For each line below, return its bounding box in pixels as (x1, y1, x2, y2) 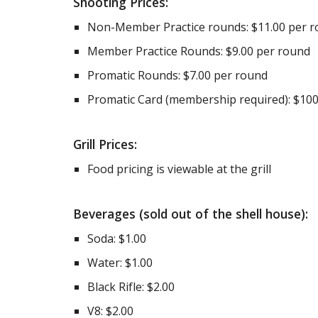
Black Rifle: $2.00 (87, 279, 175, 295)
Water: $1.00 (87, 255, 153, 270)
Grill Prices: (72, 136, 141, 153)
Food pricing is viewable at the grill (87, 161, 271, 177)
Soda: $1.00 (87, 231, 146, 246)
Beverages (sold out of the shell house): (72, 205, 312, 222)
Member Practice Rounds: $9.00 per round (87, 43, 310, 59)
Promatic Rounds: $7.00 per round (87, 67, 268, 83)
